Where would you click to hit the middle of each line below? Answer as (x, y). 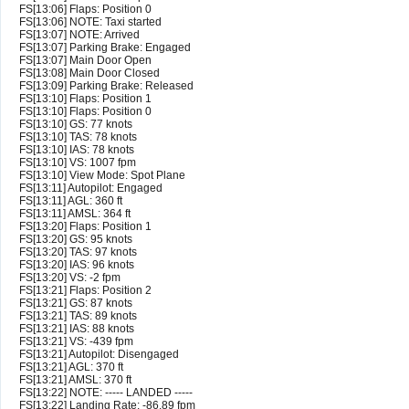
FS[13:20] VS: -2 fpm (70, 278)
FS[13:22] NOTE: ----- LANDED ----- (106, 393)
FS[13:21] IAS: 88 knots (77, 329)
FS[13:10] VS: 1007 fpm (78, 163)
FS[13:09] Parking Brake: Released (106, 86)
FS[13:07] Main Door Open (85, 61)
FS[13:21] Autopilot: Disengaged (99, 355)
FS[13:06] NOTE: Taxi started (90, 22)
